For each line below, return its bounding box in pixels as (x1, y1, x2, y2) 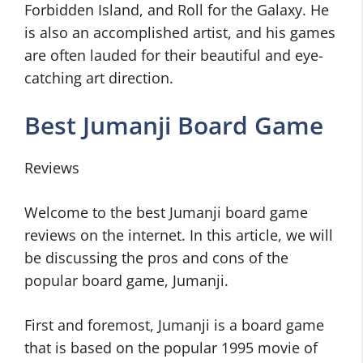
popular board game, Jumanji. (24, 271, 228, 291)
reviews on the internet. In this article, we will (24, 225, 333, 246)
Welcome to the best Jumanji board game (24, 203, 308, 223)
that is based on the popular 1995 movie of (24, 338, 318, 358)
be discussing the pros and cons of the (24, 248, 288, 268)
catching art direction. (24, 68, 173, 88)
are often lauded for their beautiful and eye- (24, 45, 323, 66)
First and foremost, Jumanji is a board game (24, 315, 324, 335)
